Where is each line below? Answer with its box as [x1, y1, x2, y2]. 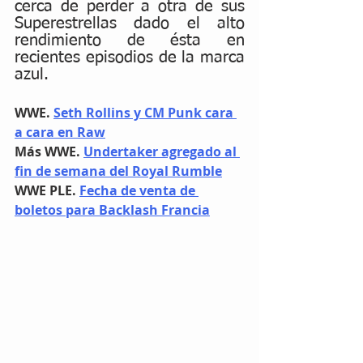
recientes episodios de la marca [15, 49, 245, 66]
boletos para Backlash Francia [15, 201, 210, 219]
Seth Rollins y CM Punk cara [53, 104, 237, 122]
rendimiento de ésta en [15, 32, 245, 49]
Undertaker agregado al [83, 143, 240, 160]
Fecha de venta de [79, 181, 199, 199]
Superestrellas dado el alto [15, 15, 245, 32]
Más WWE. [15, 143, 83, 160]
